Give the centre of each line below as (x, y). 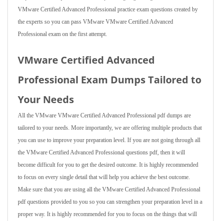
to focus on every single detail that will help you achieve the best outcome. (104, 177)
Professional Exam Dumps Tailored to (110, 80)
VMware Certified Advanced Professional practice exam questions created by (108, 9)
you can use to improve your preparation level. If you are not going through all (109, 140)
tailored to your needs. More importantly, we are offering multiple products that (110, 128)
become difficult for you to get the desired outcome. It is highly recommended (108, 165)
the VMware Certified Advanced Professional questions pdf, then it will (101, 152)
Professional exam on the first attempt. (62, 34)
